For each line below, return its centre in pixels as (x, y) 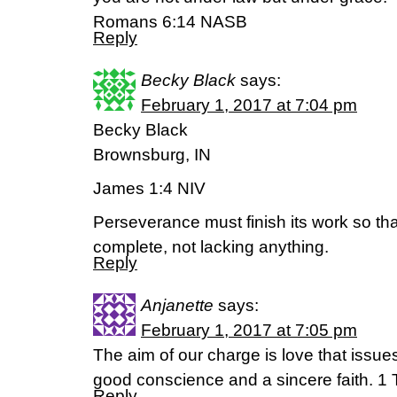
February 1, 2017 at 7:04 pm (249, 105)
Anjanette (177, 305)
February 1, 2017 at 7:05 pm (249, 330)
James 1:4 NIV (149, 188)
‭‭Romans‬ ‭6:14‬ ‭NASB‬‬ (170, 22)
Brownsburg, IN (152, 155)
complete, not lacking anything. (211, 247)
